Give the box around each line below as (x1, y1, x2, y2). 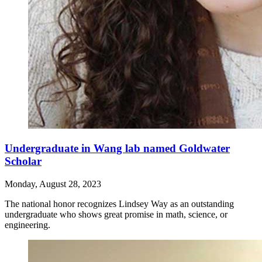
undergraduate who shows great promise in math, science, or (5, 209, 227, 219)
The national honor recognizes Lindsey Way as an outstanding (5, 198, 234, 209)
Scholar (5, 155, 42, 168)
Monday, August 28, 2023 (5, 178, 101, 189)
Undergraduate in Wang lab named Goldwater (5, 142, 230, 155)
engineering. (5, 219, 50, 230)
